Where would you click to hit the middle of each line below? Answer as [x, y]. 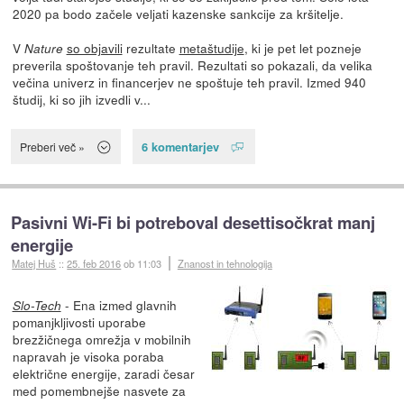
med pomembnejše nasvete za [99, 391]
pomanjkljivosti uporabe [79, 322]
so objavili [94, 47]
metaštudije [211, 47]
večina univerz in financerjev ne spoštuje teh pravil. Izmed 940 [189, 82]
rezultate [151, 47]
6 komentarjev [180, 147]
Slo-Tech [37, 306]
